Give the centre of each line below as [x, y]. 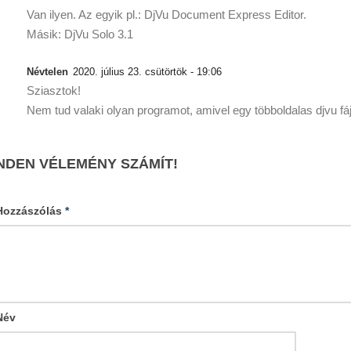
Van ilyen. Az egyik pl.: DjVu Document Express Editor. [166, 15]
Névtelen [47, 72]
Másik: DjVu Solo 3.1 [80, 34]
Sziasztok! [54, 91]
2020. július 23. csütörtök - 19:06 [147, 72]
